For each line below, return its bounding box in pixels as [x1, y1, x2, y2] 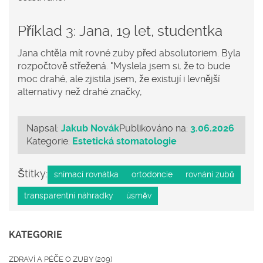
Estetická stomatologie [72, 136, 177, 147]
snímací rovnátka [54, 170, 119, 180]
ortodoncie [131, 170, 173, 180]
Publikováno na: [119, 123, 190, 134]
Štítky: [18, 167, 48, 180]
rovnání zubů [186, 170, 234, 180]
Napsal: [26, 123, 61, 134]
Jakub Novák [61, 123, 119, 134]
